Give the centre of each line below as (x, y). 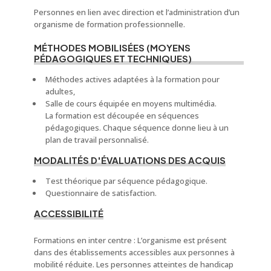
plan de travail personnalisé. (97, 139)
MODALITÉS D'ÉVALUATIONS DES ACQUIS (129, 160)
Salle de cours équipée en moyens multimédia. (131, 103)
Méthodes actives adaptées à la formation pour (132, 79)
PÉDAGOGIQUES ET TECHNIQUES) (113, 58)
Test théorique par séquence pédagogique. (126, 181)
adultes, (60, 91)
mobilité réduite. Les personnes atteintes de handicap (133, 264)
